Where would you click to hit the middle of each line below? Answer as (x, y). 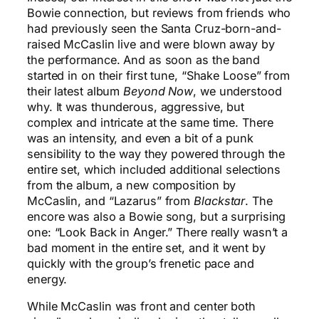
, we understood (237, 91)
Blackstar (220, 200)
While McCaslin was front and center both (141, 306)
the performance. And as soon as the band (143, 59)
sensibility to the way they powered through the (156, 153)
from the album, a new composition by (132, 185)
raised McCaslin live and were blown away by (151, 44)
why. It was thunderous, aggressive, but (136, 106)
